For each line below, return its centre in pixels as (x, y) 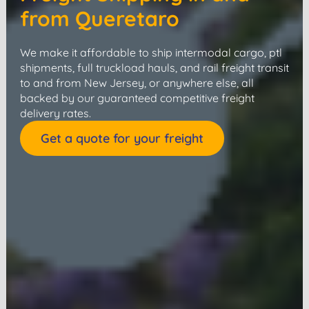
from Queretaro (99, 19)
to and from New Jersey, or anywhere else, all (137, 83)
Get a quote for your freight (122, 139)
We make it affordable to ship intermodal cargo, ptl (151, 53)
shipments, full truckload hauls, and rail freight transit (154, 68)
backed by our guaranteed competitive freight (137, 98)
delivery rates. (55, 113)
